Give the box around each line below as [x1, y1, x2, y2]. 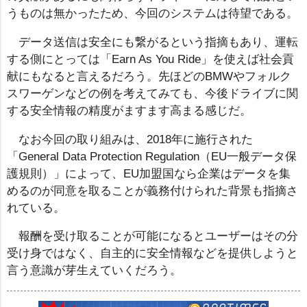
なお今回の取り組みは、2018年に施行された [18, 132, 253, 146]
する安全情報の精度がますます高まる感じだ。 [7, 103, 251, 117]
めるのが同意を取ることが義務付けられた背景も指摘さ [7, 184, 298, 197]
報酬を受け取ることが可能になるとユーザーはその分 [18, 230, 298, 243]
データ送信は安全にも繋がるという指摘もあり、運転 [18, 35, 298, 49]
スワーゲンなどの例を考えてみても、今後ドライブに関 [7, 86, 298, 100]
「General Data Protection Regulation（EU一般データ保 [7, 149, 297, 163]
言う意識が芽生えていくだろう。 [7, 264, 182, 278]
